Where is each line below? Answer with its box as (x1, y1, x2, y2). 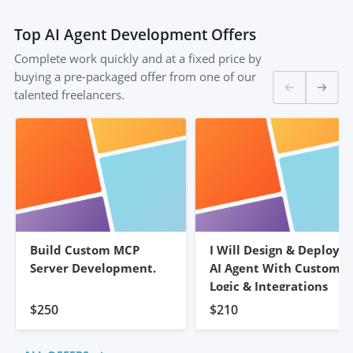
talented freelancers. (14, 86, 124, 102)
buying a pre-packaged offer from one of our (14, 68, 256, 84)
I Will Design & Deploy (209, 241, 340, 258)
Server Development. (29, 259, 156, 276)
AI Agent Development (45, 24, 207, 45)
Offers (207, 24, 256, 45)
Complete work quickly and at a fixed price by (14, 50, 262, 66)
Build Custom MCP (29, 241, 139, 258)
